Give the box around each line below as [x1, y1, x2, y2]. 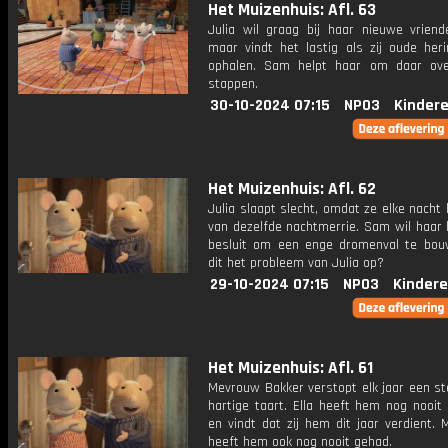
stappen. [208, 75, 258, 93]
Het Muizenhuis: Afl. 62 [208, 178, 376, 200]
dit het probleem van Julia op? [208, 254, 384, 272]
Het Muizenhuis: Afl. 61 [208, 357, 373, 379]
